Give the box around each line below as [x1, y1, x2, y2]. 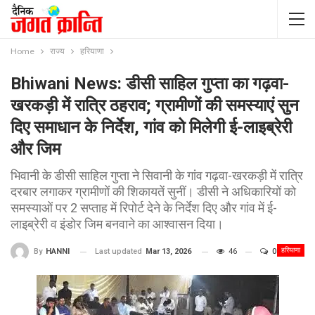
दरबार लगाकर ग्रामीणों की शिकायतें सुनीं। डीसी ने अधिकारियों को [11, 184, 296, 199]
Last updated [95, 247, 144, 256]
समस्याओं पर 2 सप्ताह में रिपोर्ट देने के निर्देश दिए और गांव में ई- [11, 200, 277, 215]
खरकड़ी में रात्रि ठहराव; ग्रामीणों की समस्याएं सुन [11, 96, 299, 115]
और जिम [11, 139, 60, 159]
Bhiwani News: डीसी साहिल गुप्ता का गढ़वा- [11, 74, 289, 94]
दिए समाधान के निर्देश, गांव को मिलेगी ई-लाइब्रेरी [11, 117, 292, 137]
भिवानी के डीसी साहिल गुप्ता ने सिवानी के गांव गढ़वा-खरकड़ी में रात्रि [11, 168, 303, 183]
